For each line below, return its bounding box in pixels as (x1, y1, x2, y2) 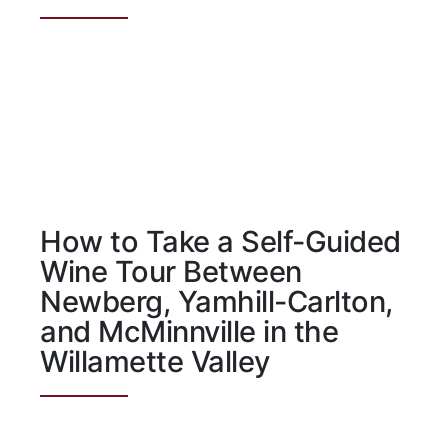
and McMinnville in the (40, 314, 338, 350)
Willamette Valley (40, 344, 270, 380)
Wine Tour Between (40, 254, 302, 290)
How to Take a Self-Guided (40, 224, 401, 260)
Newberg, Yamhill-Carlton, (40, 284, 393, 320)
